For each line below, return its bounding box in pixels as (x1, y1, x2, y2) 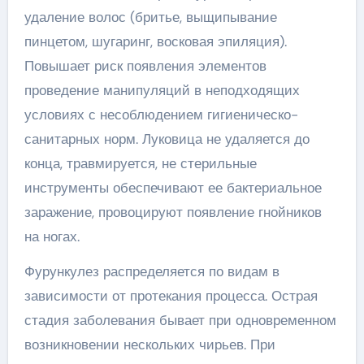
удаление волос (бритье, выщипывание (24, 8, 277, 26)
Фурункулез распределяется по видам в (24, 262, 279, 280)
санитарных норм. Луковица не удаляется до (24, 130, 310, 148)
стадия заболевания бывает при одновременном (24, 311, 336, 329)
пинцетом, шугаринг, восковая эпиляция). (24, 32, 287, 50)
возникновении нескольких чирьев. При (24, 336, 275, 353)
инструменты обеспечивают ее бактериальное (24, 179, 322, 197)
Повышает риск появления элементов (24, 57, 266, 75)
